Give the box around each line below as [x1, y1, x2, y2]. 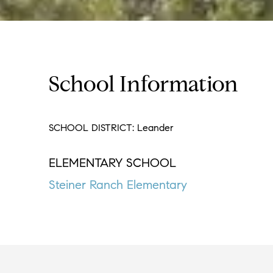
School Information [49, 76, 238, 97]
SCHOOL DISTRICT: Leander [49, 122, 174, 133]
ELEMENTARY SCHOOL [49, 155, 176, 171]
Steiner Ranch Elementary [49, 177, 187, 193]
